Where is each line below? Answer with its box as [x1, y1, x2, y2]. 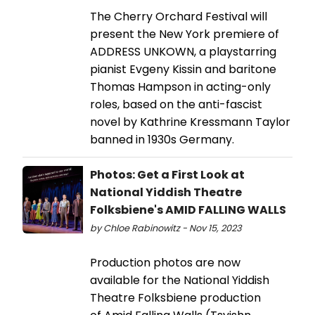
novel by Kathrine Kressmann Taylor [90, 113, 290, 130]
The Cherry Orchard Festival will [90, 8, 267, 25]
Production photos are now [90, 254, 240, 271]
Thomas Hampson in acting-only [90, 78, 271, 95]
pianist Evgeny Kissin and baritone [90, 60, 276, 77]
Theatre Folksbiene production [90, 289, 261, 306]
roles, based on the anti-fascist [90, 96, 262, 112]
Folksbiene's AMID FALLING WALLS [90, 201, 286, 218]
